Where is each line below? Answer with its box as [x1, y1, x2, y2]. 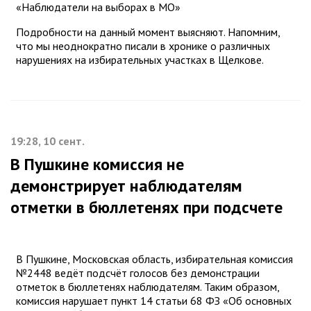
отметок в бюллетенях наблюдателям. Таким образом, [16, 280, 279, 294]
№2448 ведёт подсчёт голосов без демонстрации [16, 266, 260, 280]
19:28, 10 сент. [10, 134, 85, 149]
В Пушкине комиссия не [10, 153, 184, 176]
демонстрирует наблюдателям [10, 175, 242, 197]
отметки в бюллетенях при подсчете [10, 196, 283, 219]
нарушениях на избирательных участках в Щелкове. [16, 53, 264, 67]
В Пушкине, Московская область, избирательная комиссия [16, 252, 293, 267]
